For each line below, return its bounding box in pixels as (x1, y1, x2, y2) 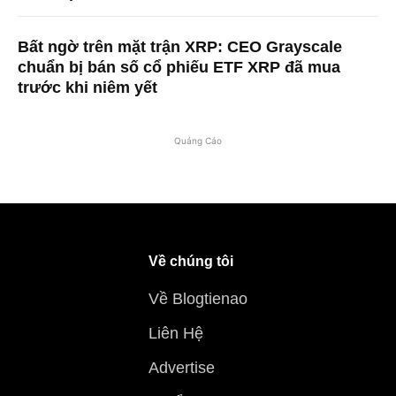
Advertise (148, 359, 215, 377)
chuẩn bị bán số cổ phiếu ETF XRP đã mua (18, 58, 340, 77)
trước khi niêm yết (18, 79, 157, 97)
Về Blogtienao (148, 290, 247, 308)
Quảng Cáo (174, 135, 222, 147)
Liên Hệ (148, 324, 203, 343)
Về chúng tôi (148, 254, 233, 270)
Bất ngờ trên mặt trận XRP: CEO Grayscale (18, 38, 342, 57)
